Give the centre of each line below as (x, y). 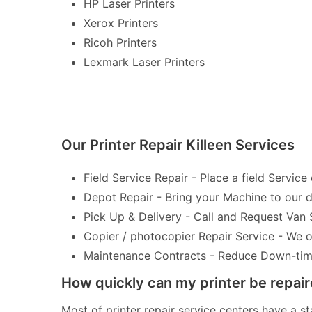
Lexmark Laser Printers (144, 62)
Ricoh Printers (120, 42)
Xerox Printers (121, 23)
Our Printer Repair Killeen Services (178, 145)
